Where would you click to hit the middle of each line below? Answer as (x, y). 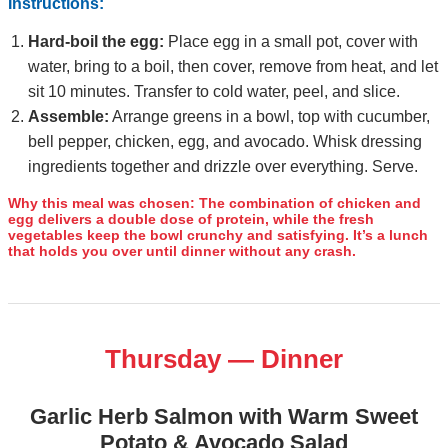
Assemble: (68, 116)
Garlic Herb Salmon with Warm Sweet (224, 416)
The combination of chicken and (308, 202)
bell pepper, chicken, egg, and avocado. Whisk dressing (225, 141)
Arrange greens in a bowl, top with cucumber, (269, 116)
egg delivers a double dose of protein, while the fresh (191, 218)
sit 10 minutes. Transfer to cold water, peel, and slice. (214, 91)
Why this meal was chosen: (101, 202)
